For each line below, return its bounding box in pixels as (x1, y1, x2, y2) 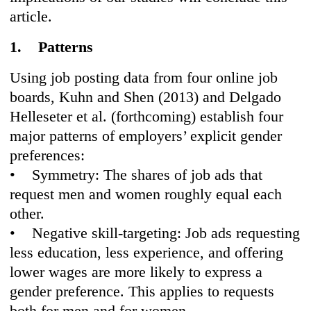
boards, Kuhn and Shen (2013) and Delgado (10, 88, 282, 106)
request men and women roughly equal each (10, 185, 283, 203)
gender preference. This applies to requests (10, 283, 275, 301)
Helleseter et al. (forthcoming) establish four (10, 108, 284, 126)
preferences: (10, 146, 85, 165)
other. (10, 205, 45, 223)
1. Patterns (10, 38, 94, 56)
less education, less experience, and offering (10, 244, 284, 262)
